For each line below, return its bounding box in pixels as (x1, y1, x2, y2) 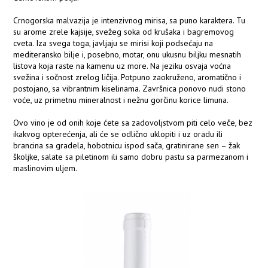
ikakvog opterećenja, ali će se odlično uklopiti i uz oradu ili (13, 128, 223, 139)
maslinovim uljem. (13, 162, 78, 173)
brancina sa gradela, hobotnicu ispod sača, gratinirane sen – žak (13, 139, 240, 151)
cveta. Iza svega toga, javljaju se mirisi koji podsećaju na (13, 37, 214, 48)
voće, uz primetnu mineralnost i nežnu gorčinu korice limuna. (13, 94, 229, 105)
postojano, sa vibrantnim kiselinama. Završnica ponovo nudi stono (13, 83, 246, 94)
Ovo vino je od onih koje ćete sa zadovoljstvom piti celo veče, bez (13, 117, 253, 128)
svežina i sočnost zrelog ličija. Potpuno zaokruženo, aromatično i (13, 71, 242, 83)
